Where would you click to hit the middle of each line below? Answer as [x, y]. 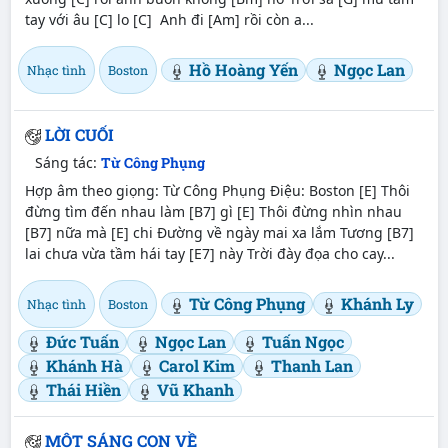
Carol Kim [196, 365]
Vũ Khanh [195, 389]
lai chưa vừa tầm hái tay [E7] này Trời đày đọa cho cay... [209, 253]
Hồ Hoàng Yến [243, 70]
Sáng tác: [68, 162]
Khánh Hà [84, 365]
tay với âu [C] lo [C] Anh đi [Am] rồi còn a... [169, 20]
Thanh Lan [311, 365]
